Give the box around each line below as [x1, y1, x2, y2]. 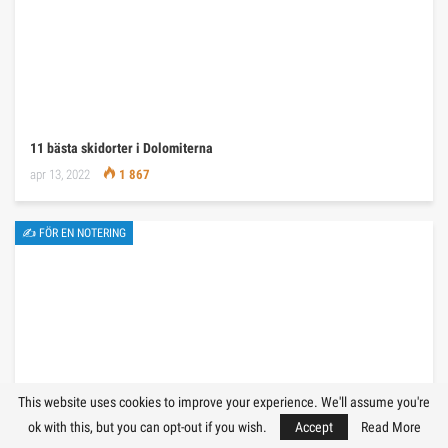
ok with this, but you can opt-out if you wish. [27, 419, 270, 435]
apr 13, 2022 [30, 167, 90, 183]
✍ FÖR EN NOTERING [22, 226, 126, 241]
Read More [360, 419, 421, 435]
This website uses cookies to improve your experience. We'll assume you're [18, 394, 430, 410]
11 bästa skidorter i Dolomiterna [30, 140, 213, 157]
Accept [294, 419, 333, 435]
